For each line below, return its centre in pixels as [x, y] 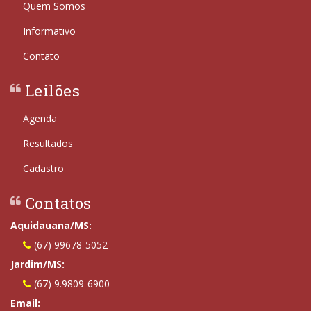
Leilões [52, 91]
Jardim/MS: [37, 264]
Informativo [49, 31]
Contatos [58, 203]
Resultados [48, 144]
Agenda [40, 119]
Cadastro [43, 169]
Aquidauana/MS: [51, 226]
